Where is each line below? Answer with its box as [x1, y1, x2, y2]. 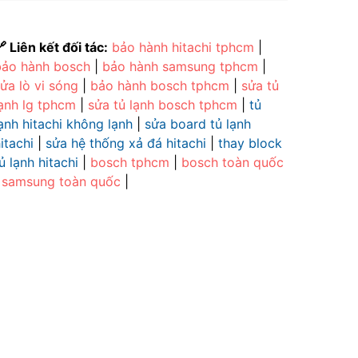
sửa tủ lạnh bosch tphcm [88, 96, 241, 113]
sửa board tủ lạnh [145, 115, 251, 132]
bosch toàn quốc [181, 153, 284, 170]
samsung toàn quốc [2, 173, 125, 189]
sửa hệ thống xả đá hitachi [46, 134, 210, 151]
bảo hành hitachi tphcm [112, 38, 258, 55]
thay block [218, 134, 282, 151]
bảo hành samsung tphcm [102, 58, 262, 74]
